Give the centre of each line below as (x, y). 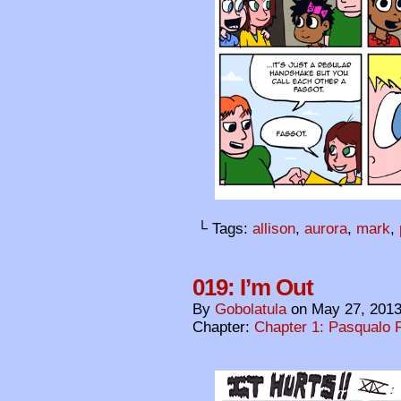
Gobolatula (251, 310)
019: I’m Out (253, 288)
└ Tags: (225, 229)
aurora (326, 229)
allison (274, 229)
